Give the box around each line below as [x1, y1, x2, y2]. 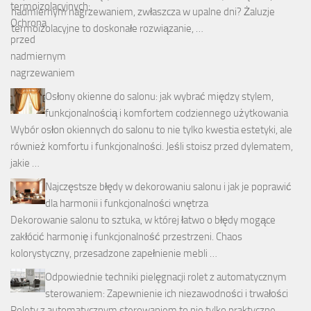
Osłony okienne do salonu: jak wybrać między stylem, [45, 90, 274, 103]
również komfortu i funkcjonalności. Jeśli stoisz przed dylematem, [10, 140, 293, 153]
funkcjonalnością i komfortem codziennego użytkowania [45, 106, 288, 119]
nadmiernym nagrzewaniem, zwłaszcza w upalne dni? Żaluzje [11, 5, 275, 18]
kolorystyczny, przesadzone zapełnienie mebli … [10, 246, 217, 260]
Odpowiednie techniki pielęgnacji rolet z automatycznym [45, 270, 287, 283]
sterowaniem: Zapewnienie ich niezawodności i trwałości [45, 287, 288, 300]
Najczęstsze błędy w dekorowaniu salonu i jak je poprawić [45, 180, 292, 193]
